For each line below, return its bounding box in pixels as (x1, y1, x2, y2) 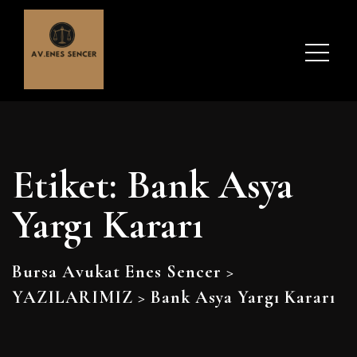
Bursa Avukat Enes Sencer (12, 261, 222, 282)
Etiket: (12, 161, 127, 209)
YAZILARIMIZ (12, 287, 133, 308)
